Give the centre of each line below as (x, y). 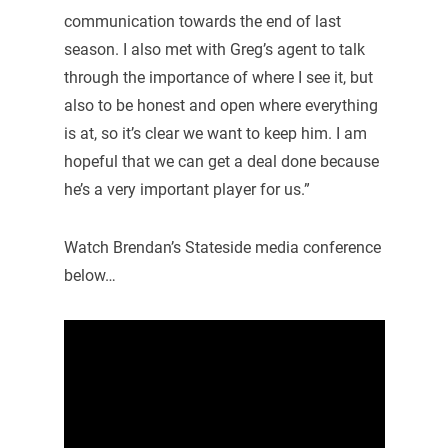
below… (89, 276)
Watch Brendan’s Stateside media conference (222, 248)
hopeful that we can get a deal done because (221, 162)
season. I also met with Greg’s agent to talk (214, 50)
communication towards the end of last (202, 22)
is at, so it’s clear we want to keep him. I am (215, 134)
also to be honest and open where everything (220, 106)
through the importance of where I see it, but (218, 78)
